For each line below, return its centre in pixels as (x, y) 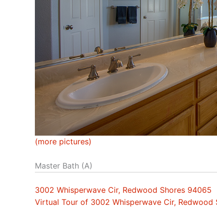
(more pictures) (63, 141)
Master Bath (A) (64, 166)
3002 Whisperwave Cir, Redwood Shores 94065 (123, 190)
